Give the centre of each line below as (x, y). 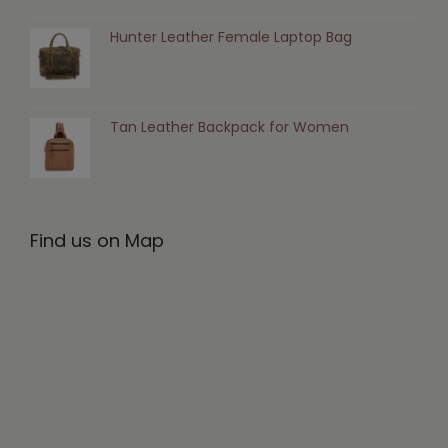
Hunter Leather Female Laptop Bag (231, 36)
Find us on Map (97, 240)
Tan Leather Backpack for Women (229, 126)
